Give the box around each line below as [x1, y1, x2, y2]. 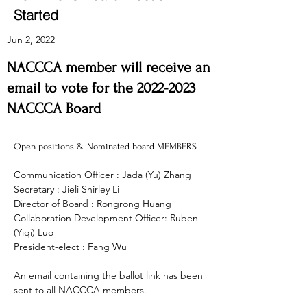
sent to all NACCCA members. [14, 284, 149, 296]
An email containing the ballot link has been [14, 269, 206, 282]
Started [14, 6, 58, 23]
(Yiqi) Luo [14, 226, 53, 238]
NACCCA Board [7, 100, 101, 116]
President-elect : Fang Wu [14, 241, 130, 253]
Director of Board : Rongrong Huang [14, 197, 174, 210]
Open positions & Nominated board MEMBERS [14, 141, 197, 151]
